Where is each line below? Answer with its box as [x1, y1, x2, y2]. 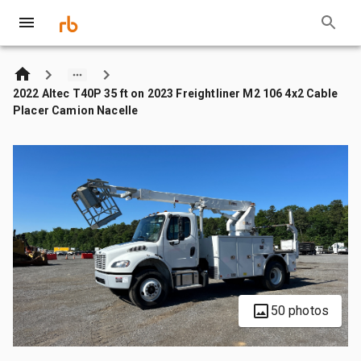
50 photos [270, 302, 329, 318]
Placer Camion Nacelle [13, 103, 139, 117]
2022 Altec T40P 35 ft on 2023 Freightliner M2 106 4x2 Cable [13, 86, 338, 100]
